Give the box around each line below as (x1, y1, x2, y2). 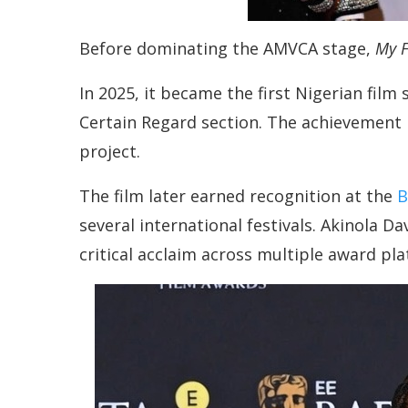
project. (79, 140, 140, 163)
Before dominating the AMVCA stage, (79, 37, 375, 60)
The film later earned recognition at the (79, 185, 397, 208)
